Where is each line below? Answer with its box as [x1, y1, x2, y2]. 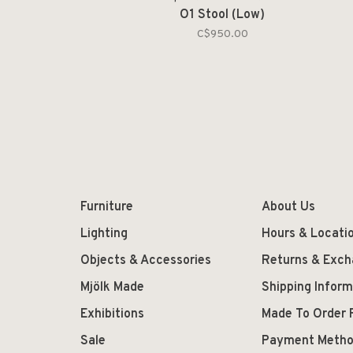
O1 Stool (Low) [180, 7, 265, 23]
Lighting [80, 226, 128, 242]
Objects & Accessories [80, 253, 211, 269]
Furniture [80, 199, 133, 215]
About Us [262, 199, 315, 215]
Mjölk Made [80, 280, 144, 295]
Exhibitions [80, 307, 144, 322]
